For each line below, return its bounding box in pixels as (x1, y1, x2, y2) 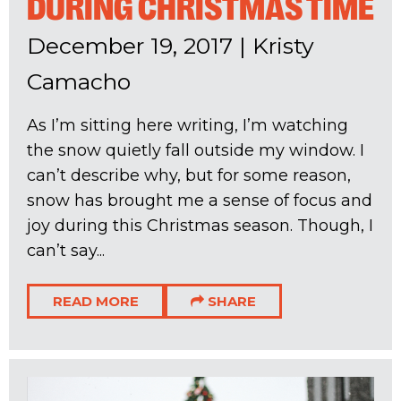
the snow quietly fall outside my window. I (27, 141, 364, 161)
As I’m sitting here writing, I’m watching (27, 115, 348, 136)
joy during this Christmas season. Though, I (27, 216, 373, 236)
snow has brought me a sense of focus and (27, 191, 372, 211)
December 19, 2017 (27, 32, 233, 60)
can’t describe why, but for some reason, (27, 166, 351, 186)
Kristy (252, 32, 314, 60)
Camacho (27, 68, 131, 96)
